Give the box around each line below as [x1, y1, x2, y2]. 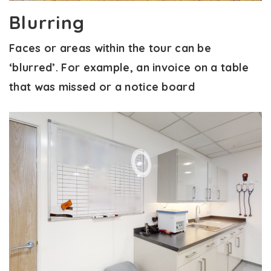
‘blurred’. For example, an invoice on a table [9, 60, 249, 75]
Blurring [9, 11, 85, 34]
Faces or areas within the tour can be [9, 41, 212, 56]
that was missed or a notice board [9, 80, 195, 94]
